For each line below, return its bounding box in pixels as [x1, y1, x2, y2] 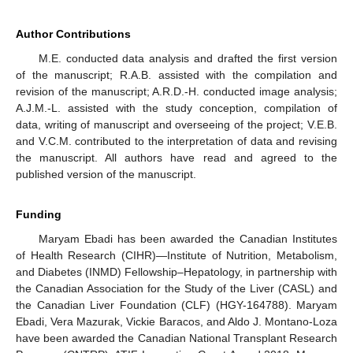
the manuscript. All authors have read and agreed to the [16, 150, 337, 164]
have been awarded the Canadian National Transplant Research [16, 331, 337, 344]
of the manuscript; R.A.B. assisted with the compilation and [16, 68, 337, 81]
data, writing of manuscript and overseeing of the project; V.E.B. [16, 117, 337, 131]
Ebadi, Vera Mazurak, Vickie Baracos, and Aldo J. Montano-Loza [16, 314, 337, 328]
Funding [16, 207, 61, 221]
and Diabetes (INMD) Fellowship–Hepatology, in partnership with [16, 265, 337, 278]
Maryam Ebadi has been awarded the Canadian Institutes [38, 232, 337, 245]
